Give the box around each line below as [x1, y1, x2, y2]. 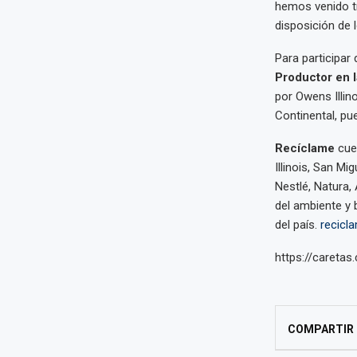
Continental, [274, 108, 337, 123]
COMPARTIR [287, 323, 354, 335]
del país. [274, 218, 317, 232]
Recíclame [274, 141, 335, 155]
